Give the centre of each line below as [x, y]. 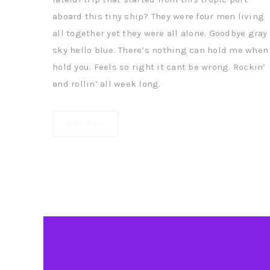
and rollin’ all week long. [107, 83]
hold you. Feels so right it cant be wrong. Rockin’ [159, 67]
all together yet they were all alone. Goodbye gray [160, 33]
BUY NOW [86, 123]
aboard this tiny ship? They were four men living [158, 16]
